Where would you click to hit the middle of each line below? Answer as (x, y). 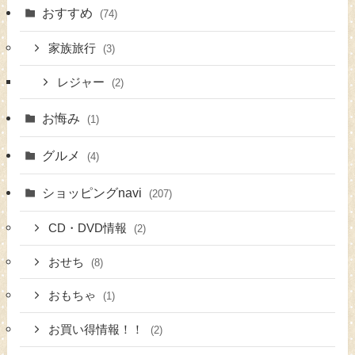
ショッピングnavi (94, 192)
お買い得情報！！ (98, 330)
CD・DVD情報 (90, 228)
